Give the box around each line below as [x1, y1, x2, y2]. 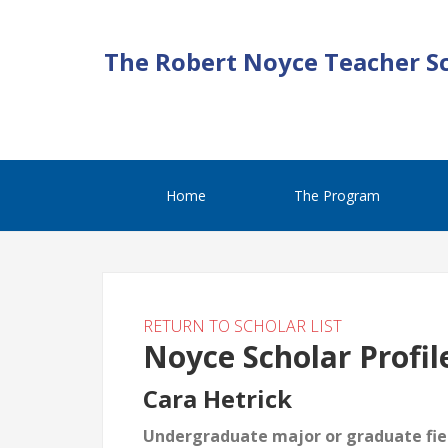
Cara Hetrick [143, 382, 292, 415]
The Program [293, 186, 380, 205]
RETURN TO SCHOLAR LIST [143, 315, 342, 337]
